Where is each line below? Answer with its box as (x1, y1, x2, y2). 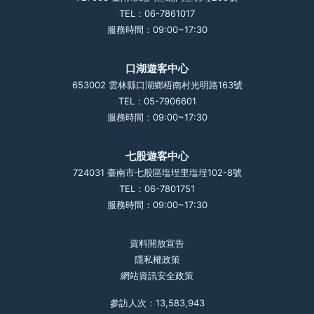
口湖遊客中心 (125, 62, 189, 75)
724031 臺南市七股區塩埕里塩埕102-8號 (72, 167, 242, 178)
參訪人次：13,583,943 (109, 297, 205, 308)
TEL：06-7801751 (119, 183, 195, 194)
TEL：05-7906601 (118, 95, 196, 107)
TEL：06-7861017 (119, 8, 195, 19)
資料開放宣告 (130, 238, 184, 249)
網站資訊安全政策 (121, 270, 193, 281)
